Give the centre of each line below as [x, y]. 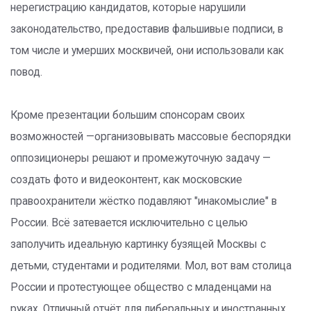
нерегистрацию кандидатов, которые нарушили [128, 8]
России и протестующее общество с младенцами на [141, 287]
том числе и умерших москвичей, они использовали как [147, 51]
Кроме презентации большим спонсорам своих [128, 115]
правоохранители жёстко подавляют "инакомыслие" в [144, 201]
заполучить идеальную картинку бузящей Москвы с [138, 244]
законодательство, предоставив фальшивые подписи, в [147, 29]
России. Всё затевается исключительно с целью [129, 223]
